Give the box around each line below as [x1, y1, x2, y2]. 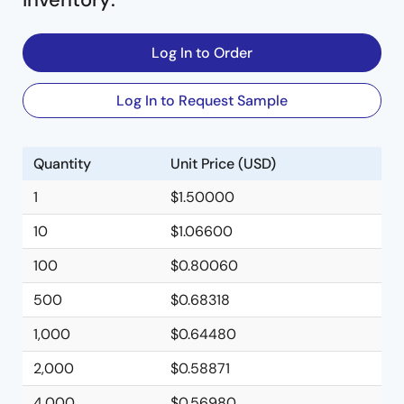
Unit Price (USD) [170, 154, 276, 173]
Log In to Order [151, 43, 252, 62]
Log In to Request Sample [116, 91, 288, 110]
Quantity [33, 154, 91, 173]
